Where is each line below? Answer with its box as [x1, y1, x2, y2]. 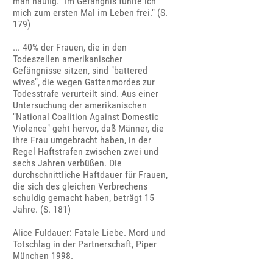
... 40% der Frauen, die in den [13, 41, 127, 54]
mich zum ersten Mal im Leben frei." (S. [13, 7, 168, 19]
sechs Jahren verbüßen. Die [13, 157, 122, 169]
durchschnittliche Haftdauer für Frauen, [13, 169, 168, 181]
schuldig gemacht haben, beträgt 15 [13, 192, 155, 204]
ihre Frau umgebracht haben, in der [13, 134, 152, 146]
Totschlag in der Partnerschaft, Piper [13, 238, 157, 250]
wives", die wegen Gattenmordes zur [13, 76, 155, 88]
